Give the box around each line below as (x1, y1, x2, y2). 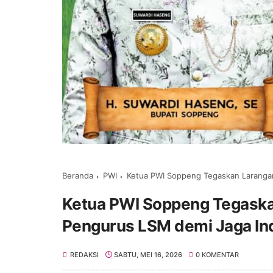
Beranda (62, 171, 93, 181)
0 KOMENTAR (195, 250, 239, 260)
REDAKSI (70, 250, 99, 260)
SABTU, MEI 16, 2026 (114, 250, 183, 260)
